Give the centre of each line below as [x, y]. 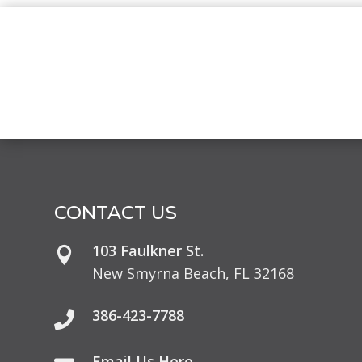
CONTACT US [116, 213]
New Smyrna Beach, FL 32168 [194, 274]
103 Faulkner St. [148, 251]
